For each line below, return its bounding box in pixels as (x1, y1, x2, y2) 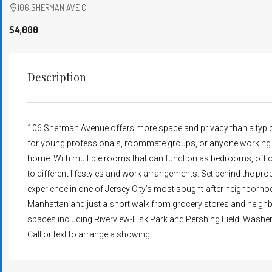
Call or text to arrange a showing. (27, 229, 152, 239)
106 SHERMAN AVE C (18, 2, 86, 13)
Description (27, 69, 86, 84)
